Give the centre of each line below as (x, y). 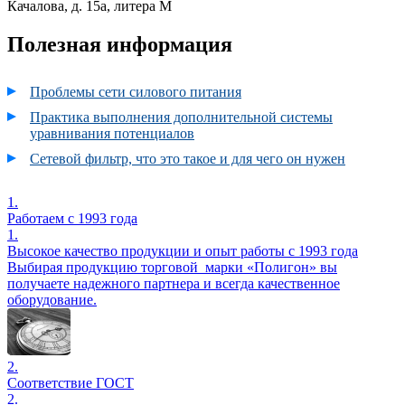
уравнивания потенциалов (112, 133)
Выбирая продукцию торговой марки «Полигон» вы (172, 267)
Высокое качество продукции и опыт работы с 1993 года (183, 250)
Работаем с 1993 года (72, 218)
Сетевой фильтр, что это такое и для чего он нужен (188, 158)
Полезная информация (120, 44)
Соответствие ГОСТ (71, 382)
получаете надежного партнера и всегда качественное (174, 283)
